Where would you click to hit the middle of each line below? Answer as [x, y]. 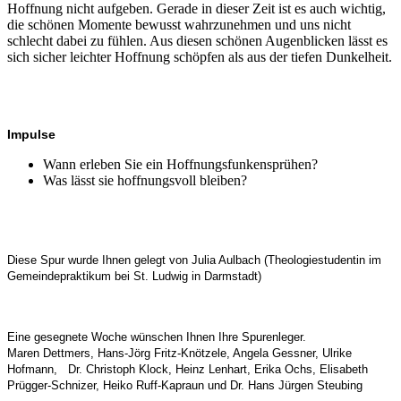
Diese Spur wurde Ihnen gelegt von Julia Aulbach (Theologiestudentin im [194, 260]
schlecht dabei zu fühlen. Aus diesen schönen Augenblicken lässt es [197, 40]
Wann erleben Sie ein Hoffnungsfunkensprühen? [180, 164]
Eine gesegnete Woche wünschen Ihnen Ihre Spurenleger [155, 337]
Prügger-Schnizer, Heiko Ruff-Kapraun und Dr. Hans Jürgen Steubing [185, 385]
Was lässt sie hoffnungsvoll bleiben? [145, 180]
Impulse [31, 134]
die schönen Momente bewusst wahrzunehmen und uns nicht [179, 24]
